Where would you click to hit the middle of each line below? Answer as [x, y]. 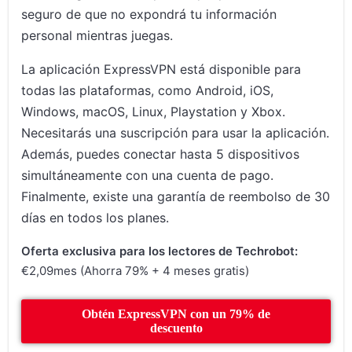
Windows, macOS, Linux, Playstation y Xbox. [154, 112]
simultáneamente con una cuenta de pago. [148, 175]
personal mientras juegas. [97, 35]
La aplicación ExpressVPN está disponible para [161, 69]
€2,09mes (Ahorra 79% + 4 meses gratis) [136, 271]
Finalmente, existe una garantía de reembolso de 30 [176, 196]
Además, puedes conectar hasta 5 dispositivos [161, 154]
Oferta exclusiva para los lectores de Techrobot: [160, 251]
